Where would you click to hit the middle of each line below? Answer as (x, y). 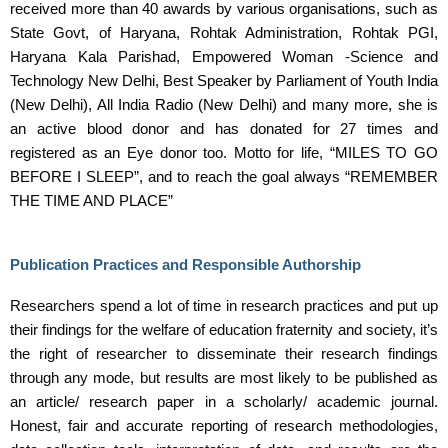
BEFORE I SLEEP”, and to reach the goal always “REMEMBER (224, 177)
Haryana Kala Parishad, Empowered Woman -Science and (224, 57)
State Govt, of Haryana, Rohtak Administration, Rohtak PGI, (224, 33)
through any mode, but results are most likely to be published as (224, 377)
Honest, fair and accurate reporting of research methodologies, (224, 425)
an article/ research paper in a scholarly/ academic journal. (224, 401)
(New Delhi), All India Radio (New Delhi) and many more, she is (224, 105)
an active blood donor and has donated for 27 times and (224, 129)
